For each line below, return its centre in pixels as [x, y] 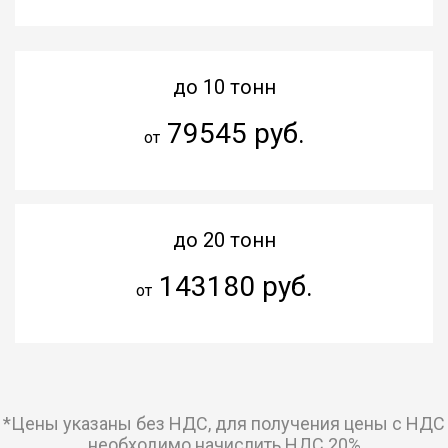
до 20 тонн [224, 239]
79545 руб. [232, 133]
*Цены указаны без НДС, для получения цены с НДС [224, 423]
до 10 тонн [224, 86]
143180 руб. [232, 286]
